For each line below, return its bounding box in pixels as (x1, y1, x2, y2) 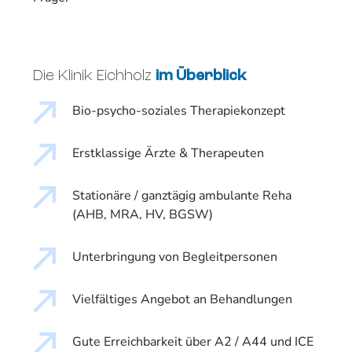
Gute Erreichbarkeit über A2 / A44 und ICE (72, 333, 313, 350)
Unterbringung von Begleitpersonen (72, 248, 277, 266)
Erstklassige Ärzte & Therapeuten (72, 145, 264, 162)
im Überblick (156, 68, 247, 84)
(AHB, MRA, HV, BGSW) (72, 206, 213, 223)
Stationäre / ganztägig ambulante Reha (72, 187, 291, 204)
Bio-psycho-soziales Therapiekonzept (72, 102, 285, 119)
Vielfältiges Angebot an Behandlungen (72, 291, 292, 308)
